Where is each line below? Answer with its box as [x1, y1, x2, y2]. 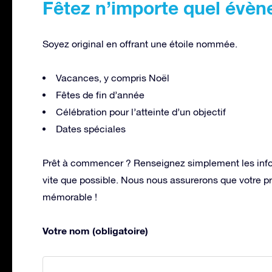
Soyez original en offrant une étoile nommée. [42, 38, 237, 49]
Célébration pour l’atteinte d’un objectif [56, 106, 226, 117]
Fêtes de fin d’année [56, 89, 144, 100]
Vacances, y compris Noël [56, 72, 169, 83]
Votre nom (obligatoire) [42, 224, 148, 236]
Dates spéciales [56, 123, 126, 134]
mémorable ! [42, 191, 97, 202]
